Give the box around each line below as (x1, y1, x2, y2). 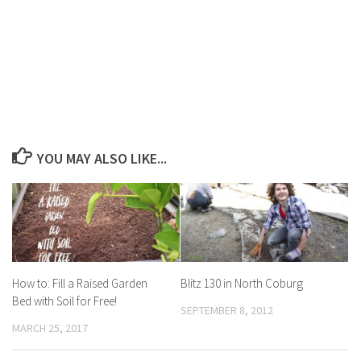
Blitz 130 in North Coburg (180, 275, 303, 291)
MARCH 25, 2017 (12, 320, 88, 335)
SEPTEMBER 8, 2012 (180, 302, 273, 317)
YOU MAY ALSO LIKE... (36, 148, 167, 168)
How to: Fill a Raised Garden (12, 275, 147, 291)
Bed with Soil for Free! (12, 293, 117, 309)
